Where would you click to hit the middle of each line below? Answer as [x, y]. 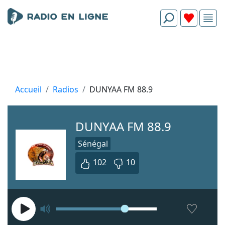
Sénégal [93, 144]
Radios [66, 89]
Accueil [28, 89]
